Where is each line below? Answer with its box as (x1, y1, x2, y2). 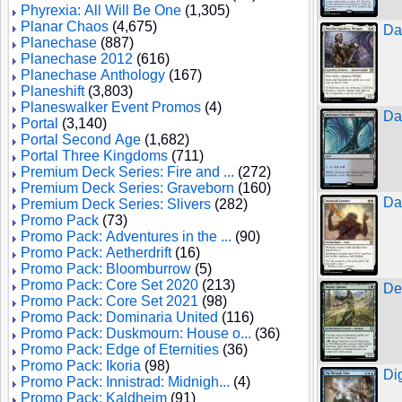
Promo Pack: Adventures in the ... (21, 229, 232, 244)
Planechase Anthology (21, 67, 165, 83)
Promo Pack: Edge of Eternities (21, 342, 219, 357)
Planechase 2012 (21, 51, 133, 66)
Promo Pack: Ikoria (21, 358, 141, 373)
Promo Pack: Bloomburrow (21, 261, 191, 276)
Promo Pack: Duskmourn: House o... (21, 326, 251, 341)
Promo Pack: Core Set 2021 (21, 293, 198, 309)
